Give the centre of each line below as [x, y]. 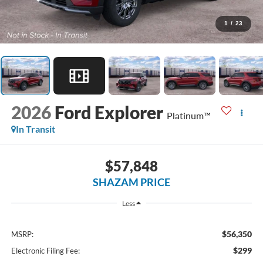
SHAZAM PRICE [131, 182]
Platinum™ [188, 116]
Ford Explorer [109, 112]
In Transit [35, 129]
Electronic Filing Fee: [45, 250]
